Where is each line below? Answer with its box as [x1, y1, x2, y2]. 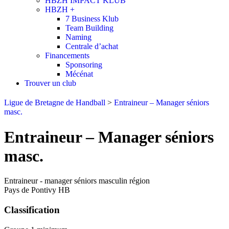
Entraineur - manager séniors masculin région [4, 176, 150, 186]
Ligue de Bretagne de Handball [4, 98, 105, 107]
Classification [4, 204, 60, 215]
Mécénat [65, 70, 93, 79]
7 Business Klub [65, 14, 119, 24]
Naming [65, 33, 91, 42]
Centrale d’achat [65, 42, 118, 51]
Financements [45, 51, 89, 60]
